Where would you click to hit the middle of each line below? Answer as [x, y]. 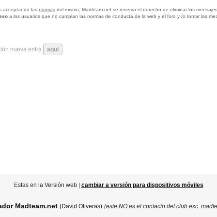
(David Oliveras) [81, 206]
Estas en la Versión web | [47, 185]
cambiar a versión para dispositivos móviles [142, 185]
